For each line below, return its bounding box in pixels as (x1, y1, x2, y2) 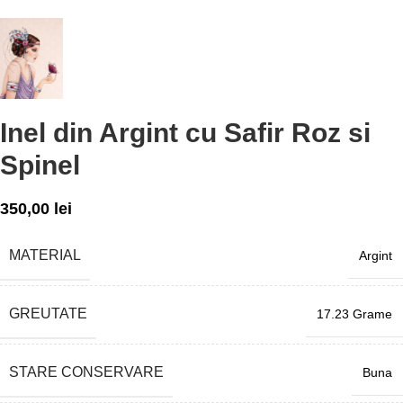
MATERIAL (9, 246, 81, 263)
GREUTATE (9, 305, 87, 321)
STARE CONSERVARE (9, 363, 164, 380)
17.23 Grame (317, 306, 392, 321)
